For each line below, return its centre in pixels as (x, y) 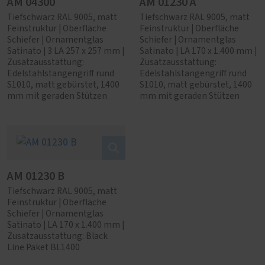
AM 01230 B (36, 176)
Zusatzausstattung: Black (57, 236)
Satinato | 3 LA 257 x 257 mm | (66, 51)
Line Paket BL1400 (43, 248)
